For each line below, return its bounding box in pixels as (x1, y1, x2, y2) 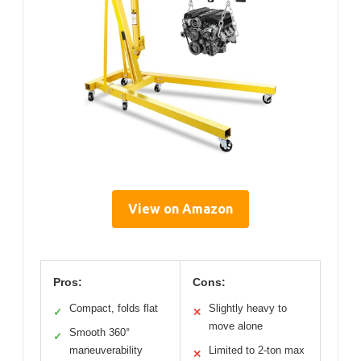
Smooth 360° (69, 326, 130, 339)
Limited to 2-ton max (209, 344, 305, 357)
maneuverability (69, 344, 143, 357)
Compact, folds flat (69, 302, 158, 315)
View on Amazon (128, 201, 233, 217)
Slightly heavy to (209, 302, 287, 315)
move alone (209, 320, 263, 333)
